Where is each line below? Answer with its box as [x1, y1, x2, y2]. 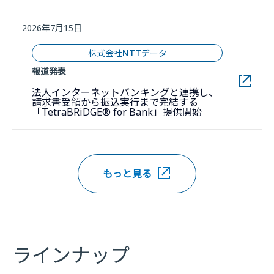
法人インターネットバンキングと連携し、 [32, 86, 218, 100]
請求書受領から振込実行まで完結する [32, 95, 198, 109]
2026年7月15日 [22, 22, 82, 34]
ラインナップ [12, 242, 130, 268]
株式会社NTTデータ [87, 47, 167, 59]
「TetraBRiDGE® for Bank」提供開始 [32, 105, 202, 119]
